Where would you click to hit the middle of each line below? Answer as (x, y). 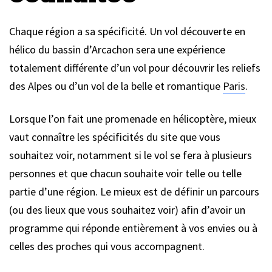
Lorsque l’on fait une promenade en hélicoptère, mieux (133, 118)
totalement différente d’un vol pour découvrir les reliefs (135, 67)
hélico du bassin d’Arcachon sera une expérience (117, 49)
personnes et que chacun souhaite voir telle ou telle (125, 173)
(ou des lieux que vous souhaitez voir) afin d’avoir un (127, 209)
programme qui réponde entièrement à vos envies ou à (133, 228)
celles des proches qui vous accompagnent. (107, 246)
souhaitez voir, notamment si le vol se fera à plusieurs (131, 155)
